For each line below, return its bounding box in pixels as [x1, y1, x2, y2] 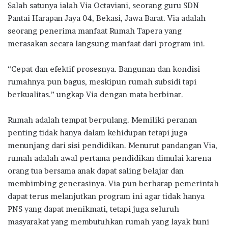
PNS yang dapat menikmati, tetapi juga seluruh [8, 204, 179, 214]
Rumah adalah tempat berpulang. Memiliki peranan [8, 115, 197, 125]
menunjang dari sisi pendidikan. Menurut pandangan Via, [8, 140, 217, 150]
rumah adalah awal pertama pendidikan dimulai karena [8, 153, 211, 163]
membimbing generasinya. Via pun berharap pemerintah [8, 178, 219, 188]
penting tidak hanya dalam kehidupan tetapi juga [8, 127, 187, 137]
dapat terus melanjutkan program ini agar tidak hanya [8, 191, 205, 201]
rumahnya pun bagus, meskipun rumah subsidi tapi [8, 76, 196, 87]
